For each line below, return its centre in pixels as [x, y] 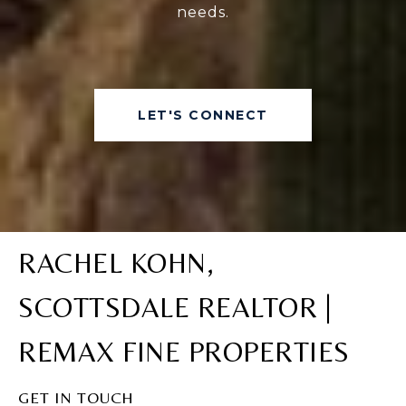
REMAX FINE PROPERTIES [184, 352]
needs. [203, 13]
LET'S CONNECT [203, 116]
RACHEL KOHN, [116, 263]
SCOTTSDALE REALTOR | [174, 308]
